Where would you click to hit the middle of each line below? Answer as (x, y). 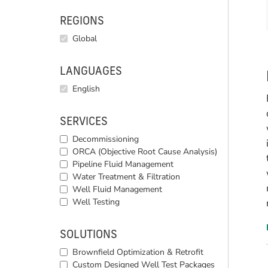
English (86, 89)
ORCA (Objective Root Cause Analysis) (145, 152)
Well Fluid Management (117, 189)
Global (85, 39)
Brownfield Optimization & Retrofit (138, 252)
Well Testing (96, 202)
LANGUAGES (91, 72)
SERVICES (84, 122)
